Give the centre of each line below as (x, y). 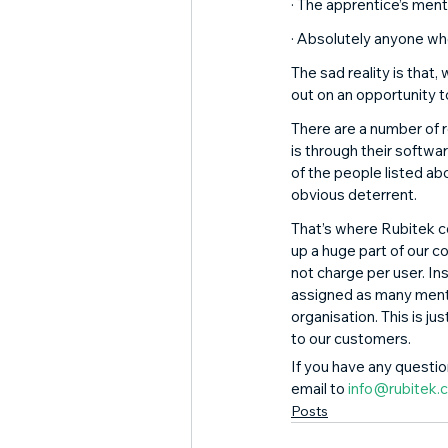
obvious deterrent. (355, 194)
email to (319, 388)
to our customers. (352, 338)
